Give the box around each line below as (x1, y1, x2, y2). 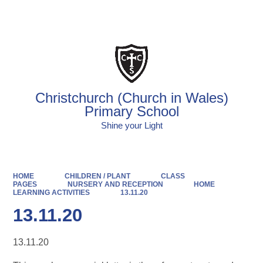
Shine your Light (100, 120, 163, 131)
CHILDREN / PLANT (64, 171, 130, 180)
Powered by (141, 10, 188, 19)
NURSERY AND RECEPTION (67, 180, 163, 188)
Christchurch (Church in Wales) (35, 90, 228, 106)
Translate (210, 10, 245, 19)
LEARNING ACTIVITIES (13, 188, 90, 197)
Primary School (84, 103, 179, 119)
